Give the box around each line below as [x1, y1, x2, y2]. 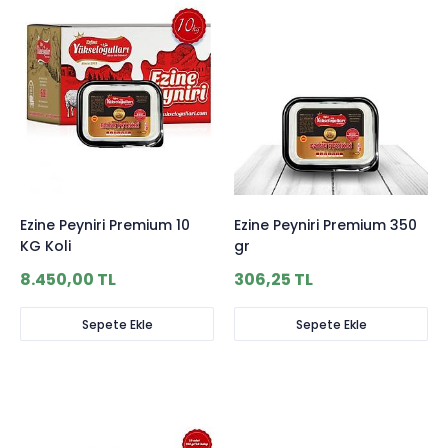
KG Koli [20, 236, 71, 256]
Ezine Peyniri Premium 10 [20, 215, 190, 235]
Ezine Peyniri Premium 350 [234, 215, 417, 235]
